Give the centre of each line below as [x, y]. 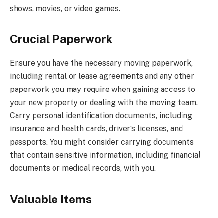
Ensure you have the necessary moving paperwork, [101, 63]
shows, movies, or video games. [65, 9]
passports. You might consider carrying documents [102, 142]
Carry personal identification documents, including [101, 116]
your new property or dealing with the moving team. [104, 103]
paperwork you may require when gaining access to [102, 90]
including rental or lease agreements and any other [102, 76]
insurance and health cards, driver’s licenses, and [96, 129]
